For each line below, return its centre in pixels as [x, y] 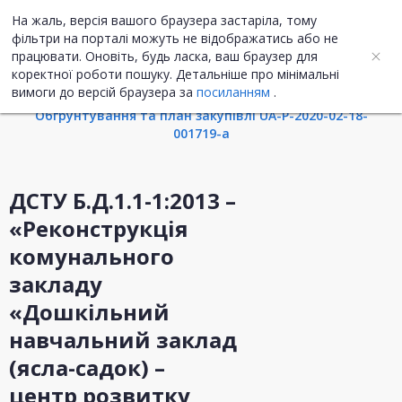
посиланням [233, 92]
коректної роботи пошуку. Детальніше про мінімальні [175, 74]
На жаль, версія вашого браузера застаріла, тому [164, 20]
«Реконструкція [99, 229]
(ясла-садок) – [87, 368]
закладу [56, 284]
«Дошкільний [89, 312]
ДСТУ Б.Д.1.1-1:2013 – [122, 201]
